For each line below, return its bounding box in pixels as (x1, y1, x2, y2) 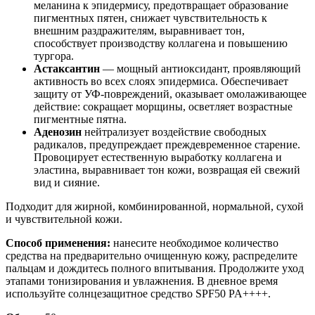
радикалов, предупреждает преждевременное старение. (34, 139, 300, 151)
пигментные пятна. (34, 113, 127, 126)
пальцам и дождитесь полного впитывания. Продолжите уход (6, 262, 304, 275)
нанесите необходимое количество (110, 237, 278, 250)
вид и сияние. (34, 176, 100, 189)
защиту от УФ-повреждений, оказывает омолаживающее (34, 88, 307, 101)
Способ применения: (6, 237, 110, 250)
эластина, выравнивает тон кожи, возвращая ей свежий (34, 164, 300, 176)
